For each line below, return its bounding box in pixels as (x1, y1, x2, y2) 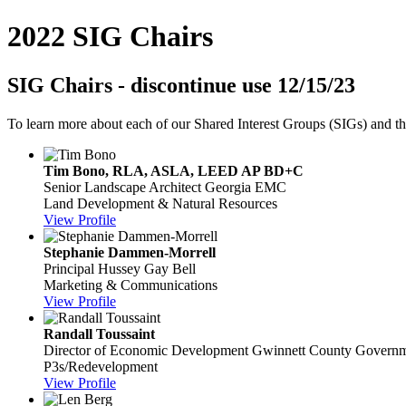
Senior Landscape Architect (43, 179, 201, 195)
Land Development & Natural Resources (43, 195, 277, 211)
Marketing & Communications (43, 276, 217, 293)
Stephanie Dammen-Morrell (43, 244, 216, 260)
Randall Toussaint (43, 325, 155, 342)
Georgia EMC (205, 179, 286, 195)
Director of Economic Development (43, 342, 248, 358)
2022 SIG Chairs (7, 20, 213, 53)
